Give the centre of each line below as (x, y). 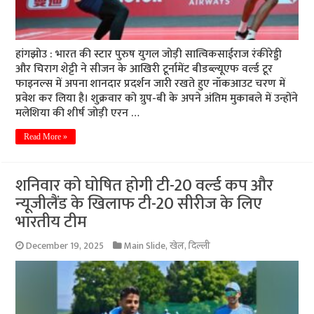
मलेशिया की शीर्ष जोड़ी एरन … (78, 113)
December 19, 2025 (65, 246)
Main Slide (145, 246)
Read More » (46, 136)
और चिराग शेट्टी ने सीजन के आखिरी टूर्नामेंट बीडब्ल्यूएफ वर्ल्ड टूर (144, 69)
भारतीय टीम (52, 222)
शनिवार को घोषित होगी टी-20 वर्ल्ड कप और (145, 185)
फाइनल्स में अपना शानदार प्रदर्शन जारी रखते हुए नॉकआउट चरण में (151, 83)
